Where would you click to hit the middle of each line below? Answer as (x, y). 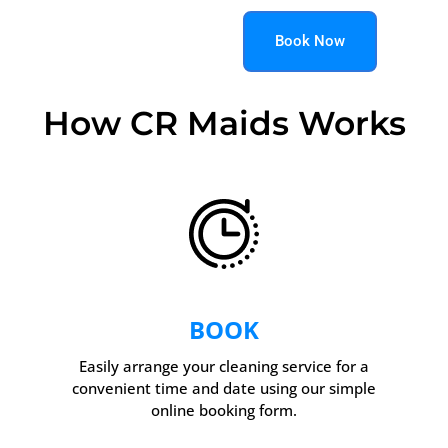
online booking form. (224, 409)
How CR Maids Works (224, 122)
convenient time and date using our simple (224, 387)
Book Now (309, 40)
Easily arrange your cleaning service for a (224, 365)
